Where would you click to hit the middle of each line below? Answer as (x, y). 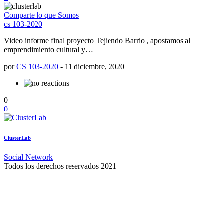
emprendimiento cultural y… (49, 49)
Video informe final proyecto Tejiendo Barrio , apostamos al (97, 40)
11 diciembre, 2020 (94, 66)
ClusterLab (17, 137)
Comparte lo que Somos (41, 15)
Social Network (28, 157)
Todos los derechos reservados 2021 (60, 166)
